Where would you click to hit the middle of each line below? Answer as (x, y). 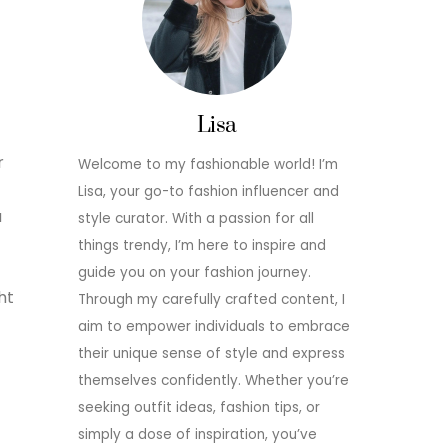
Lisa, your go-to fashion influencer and (208, 191)
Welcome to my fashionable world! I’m (207, 164)
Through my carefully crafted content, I (211, 299)
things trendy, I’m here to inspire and (201, 245)
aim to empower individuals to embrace (213, 326)
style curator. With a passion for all (195, 218)
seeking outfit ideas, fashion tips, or (198, 407)
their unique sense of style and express (211, 353)
